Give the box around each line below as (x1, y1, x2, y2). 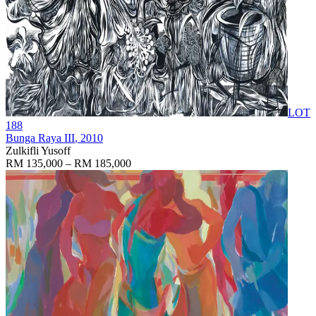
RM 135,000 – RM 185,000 (6, 157, 131, 169)
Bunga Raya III (6, 131, 75, 144)
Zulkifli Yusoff (6, 144, 71, 157)
